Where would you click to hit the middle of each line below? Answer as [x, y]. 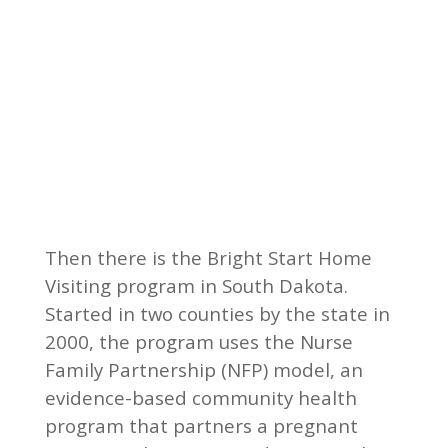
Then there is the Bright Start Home [208, 257]
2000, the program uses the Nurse [198, 341]
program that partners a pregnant [201, 425]
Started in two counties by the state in [217, 313]
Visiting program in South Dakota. [196, 285]
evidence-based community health [200, 397]
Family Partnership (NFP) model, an [203, 369]
